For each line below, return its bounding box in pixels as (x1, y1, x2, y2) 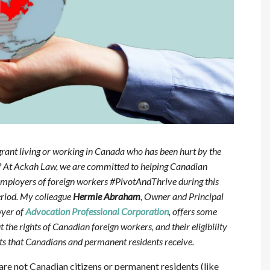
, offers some (168, 206, 217, 218)
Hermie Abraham (72, 190, 140, 202)
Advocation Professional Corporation (25, 206, 169, 218)
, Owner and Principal (140, 190, 224, 202)
